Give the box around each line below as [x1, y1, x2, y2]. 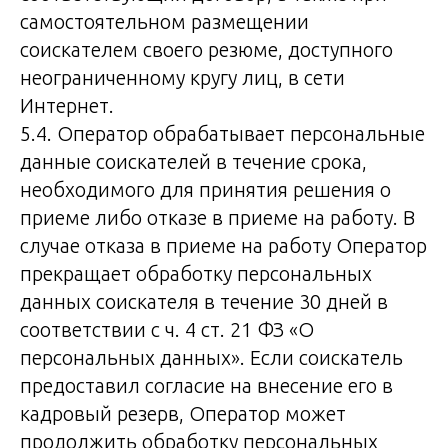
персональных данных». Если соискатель [20, 346, 403, 369]
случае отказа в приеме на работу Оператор [20, 234, 427, 257]
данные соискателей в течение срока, [20, 150, 367, 173]
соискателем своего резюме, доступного [20, 38, 393, 61]
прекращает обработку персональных [20, 262, 372, 285]
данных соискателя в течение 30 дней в [20, 290, 388, 313]
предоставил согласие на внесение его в [20, 374, 393, 397]
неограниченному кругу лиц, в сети [20, 66, 345, 89]
